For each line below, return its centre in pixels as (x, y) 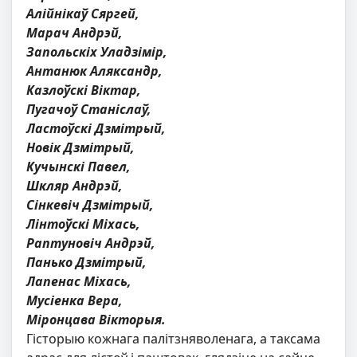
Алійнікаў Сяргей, (83, 14)
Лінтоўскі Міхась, (83, 224)
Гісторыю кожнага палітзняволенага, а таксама (173, 339)
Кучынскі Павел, (78, 167)
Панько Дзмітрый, (86, 263)
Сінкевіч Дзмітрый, (90, 205)
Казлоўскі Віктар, (84, 90)
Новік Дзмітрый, (80, 148)
